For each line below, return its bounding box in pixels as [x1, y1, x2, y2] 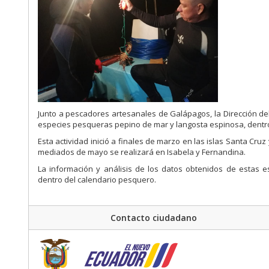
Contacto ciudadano [110, 212, 197, 224]
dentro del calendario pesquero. [38, 174, 157, 186]
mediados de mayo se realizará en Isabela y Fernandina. [38, 147, 246, 158]
